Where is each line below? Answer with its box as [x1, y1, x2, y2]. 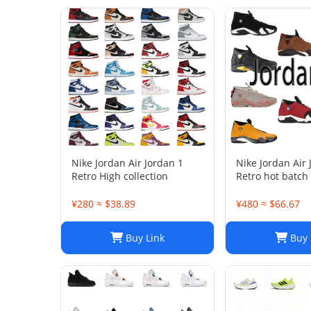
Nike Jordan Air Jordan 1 [72, 156, 183, 169]
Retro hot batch [236, 169, 308, 183]
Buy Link [123, 231, 165, 244]
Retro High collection [72, 169, 168, 183]
